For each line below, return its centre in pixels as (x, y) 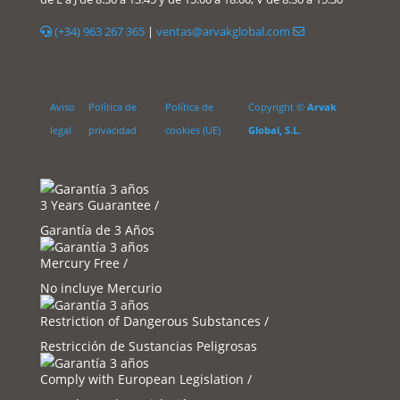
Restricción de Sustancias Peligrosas (148, 346)
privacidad (112, 129)
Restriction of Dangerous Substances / (154, 321)
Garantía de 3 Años (97, 229)
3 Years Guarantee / (99, 204)
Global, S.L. (274, 129)
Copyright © (277, 106)
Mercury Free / (83, 262)
